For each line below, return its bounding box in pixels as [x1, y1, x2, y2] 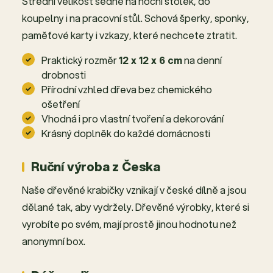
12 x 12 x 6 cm [119, 53, 182, 68]
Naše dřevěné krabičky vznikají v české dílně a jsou [22, 183, 246, 197]
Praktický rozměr [41, 53, 119, 68]
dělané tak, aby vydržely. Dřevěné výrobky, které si [22, 200, 249, 214]
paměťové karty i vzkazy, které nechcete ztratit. [22, 28, 237, 43]
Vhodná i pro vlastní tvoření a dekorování [41, 112, 224, 126]
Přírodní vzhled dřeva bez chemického [41, 82, 212, 97]
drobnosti [41, 68, 86, 82]
